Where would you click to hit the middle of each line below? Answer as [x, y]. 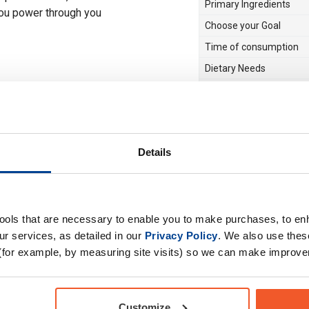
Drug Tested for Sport [252, 90]
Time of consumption [252, 47]
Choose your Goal [243, 26]
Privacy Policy [181, 236]
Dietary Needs [235, 68]
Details [154, 152]
